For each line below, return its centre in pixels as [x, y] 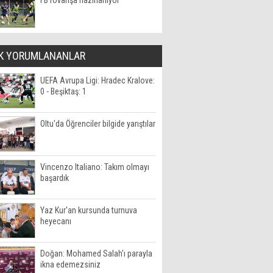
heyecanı [56, 221]
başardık [55, 178]
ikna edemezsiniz [70, 264]
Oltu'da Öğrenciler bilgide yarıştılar [98, 124]
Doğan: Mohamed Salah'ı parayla [96, 253]
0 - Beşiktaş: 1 [63, 91]
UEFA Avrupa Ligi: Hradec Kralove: [97, 80]
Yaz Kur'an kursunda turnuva [89, 210]
